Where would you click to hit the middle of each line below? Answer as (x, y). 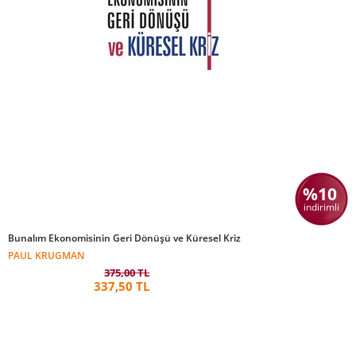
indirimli (321, 207)
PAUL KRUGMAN (46, 255)
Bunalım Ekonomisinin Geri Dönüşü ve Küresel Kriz (124, 238)
